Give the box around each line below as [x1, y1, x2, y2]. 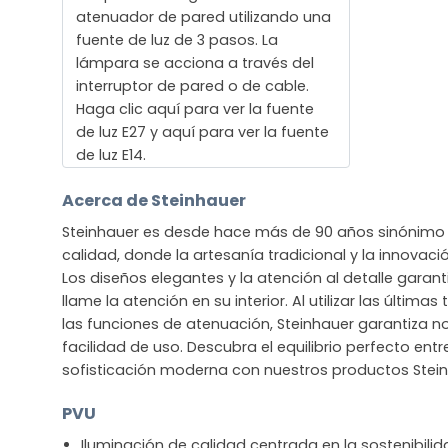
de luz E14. [75, 145, 146, 166]
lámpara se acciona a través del [75, 53, 314, 74]
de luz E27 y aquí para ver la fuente [75, 122, 329, 143]
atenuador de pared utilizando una [75, 7, 331, 28]
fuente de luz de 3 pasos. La [75, 30, 278, 51]
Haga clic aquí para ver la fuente [75, 99, 314, 120]
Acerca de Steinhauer [62, 188, 246, 212]
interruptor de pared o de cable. [75, 76, 309, 97]
